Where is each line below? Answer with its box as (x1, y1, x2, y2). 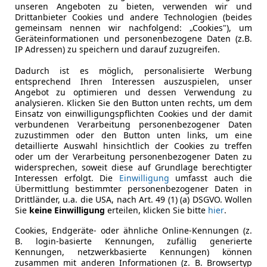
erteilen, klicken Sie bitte (105, 204, 208, 216)
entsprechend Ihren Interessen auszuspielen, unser (15, 76, 252, 88)
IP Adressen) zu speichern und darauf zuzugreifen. (15, 44, 220, 55)
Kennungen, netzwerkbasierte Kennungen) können (15, 246, 252, 258)
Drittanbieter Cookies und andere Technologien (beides (15, 11, 252, 23)
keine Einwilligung (29, 204, 105, 216)
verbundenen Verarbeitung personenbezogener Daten (15, 119, 252, 131)
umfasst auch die (169, 172, 252, 184)
